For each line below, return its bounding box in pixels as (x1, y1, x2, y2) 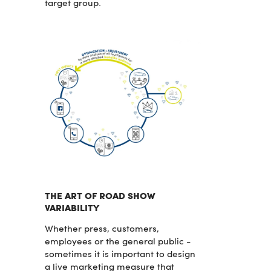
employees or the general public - (45, 237, 191, 247)
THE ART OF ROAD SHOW (45, 192, 155, 202)
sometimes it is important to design (45, 250, 195, 260)
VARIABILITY (45, 204, 99, 214)
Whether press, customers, (45, 224, 159, 235)
